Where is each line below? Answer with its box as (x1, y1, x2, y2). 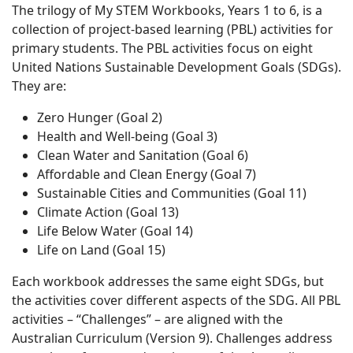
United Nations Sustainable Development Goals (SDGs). (12, 58, 341, 76)
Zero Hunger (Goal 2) (37, 109, 162, 126)
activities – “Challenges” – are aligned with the (12, 310, 283, 328)
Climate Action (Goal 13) (37, 203, 179, 221)
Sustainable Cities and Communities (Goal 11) (37, 184, 307, 202)
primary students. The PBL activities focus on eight (12, 39, 313, 57)
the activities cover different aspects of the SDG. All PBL (12, 292, 340, 309)
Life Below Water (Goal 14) (37, 222, 193, 240)
